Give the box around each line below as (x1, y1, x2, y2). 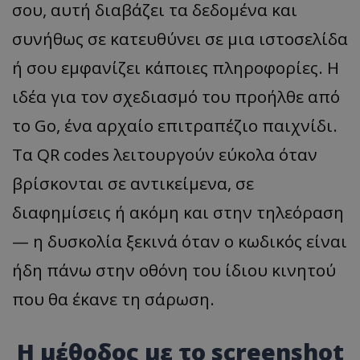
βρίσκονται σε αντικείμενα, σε (12, 172, 254, 195)
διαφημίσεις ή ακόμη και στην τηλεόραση (12, 201, 344, 224)
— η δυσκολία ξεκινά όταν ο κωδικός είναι (12, 230, 347, 253)
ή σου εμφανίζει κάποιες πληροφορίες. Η (12, 56, 339, 80)
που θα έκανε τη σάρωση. (12, 288, 215, 311)
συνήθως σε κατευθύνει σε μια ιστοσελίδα (12, 27, 348, 51)
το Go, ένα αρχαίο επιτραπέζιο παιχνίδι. (12, 114, 337, 137)
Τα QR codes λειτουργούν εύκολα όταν (12, 143, 317, 166)
